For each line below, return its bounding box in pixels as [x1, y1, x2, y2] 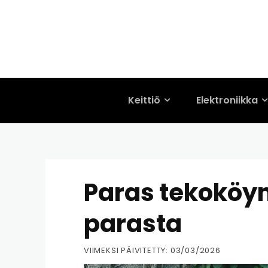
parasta [84, 207, 182, 240]
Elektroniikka [196, 93, 258, 107]
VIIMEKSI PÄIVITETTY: [84, 244, 168, 256]
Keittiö [128, 93, 160, 107]
